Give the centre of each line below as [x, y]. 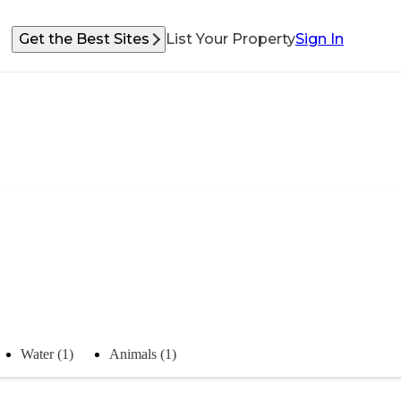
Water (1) [47, 354]
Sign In [320, 39]
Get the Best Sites [84, 39]
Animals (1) [143, 354]
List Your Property [230, 39]
